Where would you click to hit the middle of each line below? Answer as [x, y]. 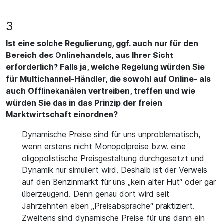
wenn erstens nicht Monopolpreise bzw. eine [104, 146]
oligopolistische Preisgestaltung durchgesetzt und [113, 158]
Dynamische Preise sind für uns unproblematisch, [111, 134]
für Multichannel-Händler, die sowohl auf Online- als [108, 79]
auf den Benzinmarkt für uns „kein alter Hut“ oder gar [119, 182]
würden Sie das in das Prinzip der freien [84, 103]
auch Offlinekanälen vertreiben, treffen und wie [101, 91]
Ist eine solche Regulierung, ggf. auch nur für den [102, 43]
